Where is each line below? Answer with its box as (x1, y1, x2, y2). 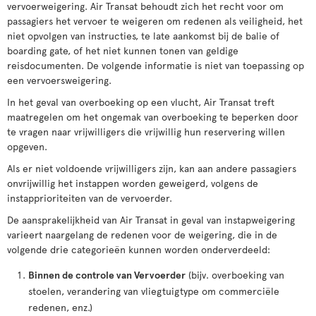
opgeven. (7, 140, 47, 153)
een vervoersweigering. (7, 73, 111, 87)
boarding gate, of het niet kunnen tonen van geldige (7, 44, 238, 57)
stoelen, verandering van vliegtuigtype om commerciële (28, 284, 279, 298)
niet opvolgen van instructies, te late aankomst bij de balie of (7, 29, 279, 42)
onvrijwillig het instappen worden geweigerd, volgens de (7, 176, 258, 190)
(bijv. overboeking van (186, 268, 284, 281)
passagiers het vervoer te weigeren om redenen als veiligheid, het (7, 14, 303, 28)
